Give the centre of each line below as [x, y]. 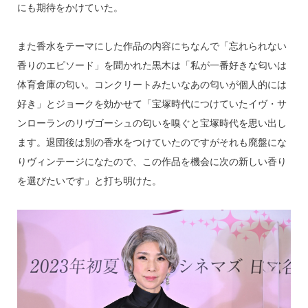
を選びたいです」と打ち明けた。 [89, 181]
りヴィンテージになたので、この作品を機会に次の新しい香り [152, 162]
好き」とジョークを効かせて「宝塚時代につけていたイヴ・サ [152, 104]
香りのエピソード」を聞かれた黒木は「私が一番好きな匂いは [152, 66]
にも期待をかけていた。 [70, 8]
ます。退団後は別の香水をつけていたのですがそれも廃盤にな [152, 143]
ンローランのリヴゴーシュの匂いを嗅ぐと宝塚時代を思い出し [152, 123]
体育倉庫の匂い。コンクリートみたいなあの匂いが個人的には [152, 85]
